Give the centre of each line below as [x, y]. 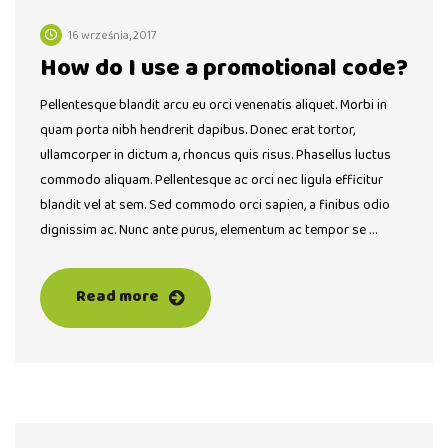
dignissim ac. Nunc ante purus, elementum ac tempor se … [208, 230]
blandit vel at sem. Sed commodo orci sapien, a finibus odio [215, 205]
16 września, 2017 [112, 36]
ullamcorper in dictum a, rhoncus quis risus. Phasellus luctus [215, 155]
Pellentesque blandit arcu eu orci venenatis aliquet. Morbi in [213, 105]
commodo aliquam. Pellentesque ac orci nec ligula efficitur [211, 180]
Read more [117, 297]
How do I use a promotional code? [224, 69]
